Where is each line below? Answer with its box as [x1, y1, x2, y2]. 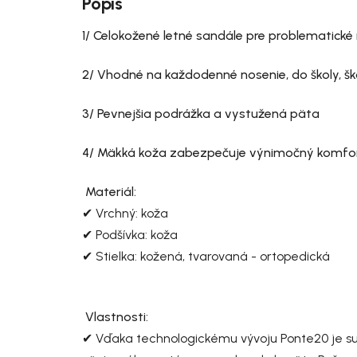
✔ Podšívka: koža [82, 227, 178, 243]
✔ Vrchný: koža [82, 206, 168, 222]
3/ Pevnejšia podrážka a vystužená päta [82, 106, 323, 122]
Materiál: [85, 184, 136, 200]
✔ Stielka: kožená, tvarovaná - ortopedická [82, 249, 330, 265]
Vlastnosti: [85, 309, 148, 325]
